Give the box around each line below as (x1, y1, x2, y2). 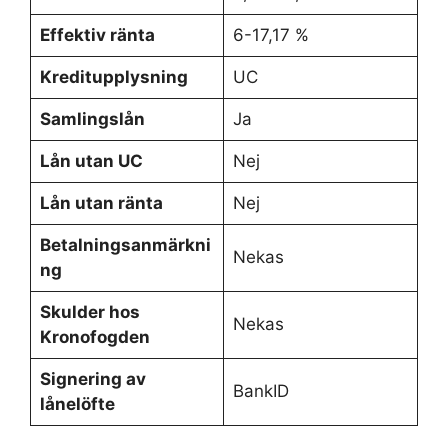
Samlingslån (39, 108, 145, 129)
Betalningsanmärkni (39, 234, 211, 255)
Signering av (39, 368, 146, 389)
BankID (232, 380, 289, 401)
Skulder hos (39, 301, 140, 322)
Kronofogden (39, 326, 150, 347)
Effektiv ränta (39, 24, 155, 45)
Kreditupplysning (39, 66, 188, 87)
